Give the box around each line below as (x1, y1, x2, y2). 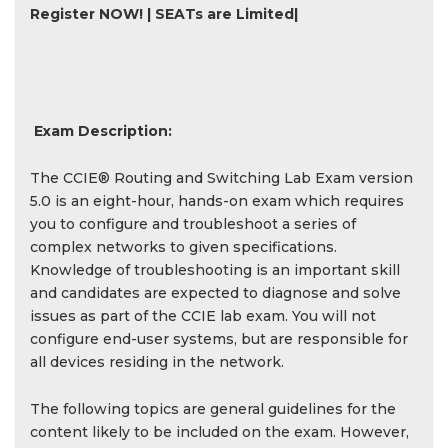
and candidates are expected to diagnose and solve (30, 284, 401, 302)
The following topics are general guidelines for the (30, 400, 396, 418)
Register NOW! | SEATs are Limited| (30, 5, 298, 23)
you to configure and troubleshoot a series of (30, 215, 356, 233)
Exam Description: (34, 122, 172, 140)
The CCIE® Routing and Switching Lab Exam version (30, 169, 413, 187)
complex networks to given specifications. (30, 238, 337, 256)
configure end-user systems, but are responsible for (30, 330, 408, 348)
